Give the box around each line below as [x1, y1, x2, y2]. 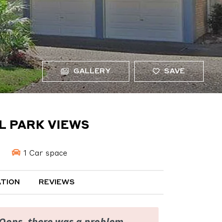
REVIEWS [39, 179, 75, 186]
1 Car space [21, 149, 67, 158]
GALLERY [71, 68, 111, 75]
